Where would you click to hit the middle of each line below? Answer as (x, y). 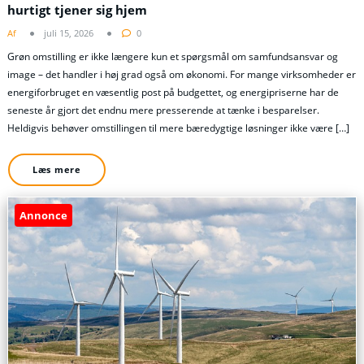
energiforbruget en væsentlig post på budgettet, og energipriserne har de (173, 92)
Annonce (43, 215)
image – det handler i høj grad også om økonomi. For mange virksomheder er (182, 74)
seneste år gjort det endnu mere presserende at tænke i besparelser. (163, 110)
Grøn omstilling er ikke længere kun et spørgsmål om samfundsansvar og (173, 56)
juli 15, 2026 (69, 32)
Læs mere (56, 170)
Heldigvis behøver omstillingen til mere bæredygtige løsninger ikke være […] (178, 128)
